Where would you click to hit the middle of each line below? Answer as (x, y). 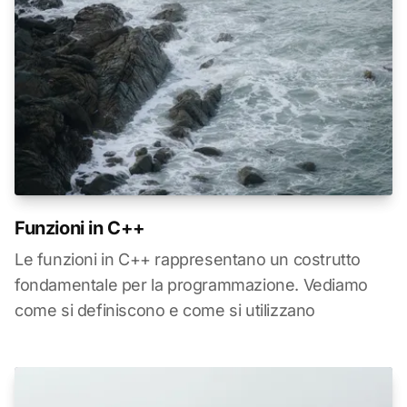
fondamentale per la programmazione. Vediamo (191, 284)
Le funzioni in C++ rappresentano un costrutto (188, 259)
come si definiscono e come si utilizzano (165, 310)
